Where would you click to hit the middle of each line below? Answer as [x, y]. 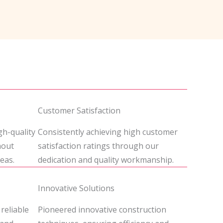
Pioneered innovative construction [102, 210]
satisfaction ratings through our [98, 146]
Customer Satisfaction [79, 111]
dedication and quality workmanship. [106, 160]
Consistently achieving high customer [108, 132]
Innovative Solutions [76, 188]
